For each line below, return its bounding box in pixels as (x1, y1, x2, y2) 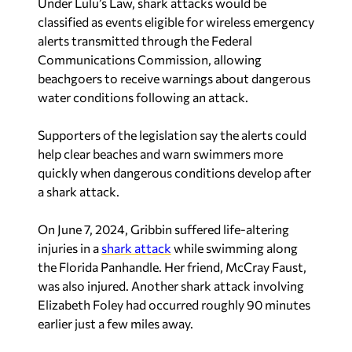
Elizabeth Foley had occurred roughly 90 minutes (38, 296, 310, 312)
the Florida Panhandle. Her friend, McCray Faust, (38, 258, 306, 274)
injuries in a (38, 240, 101, 255)
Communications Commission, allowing (38, 51, 262, 67)
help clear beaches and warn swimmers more (38, 145, 283, 161)
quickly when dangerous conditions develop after (38, 164, 311, 180)
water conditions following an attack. (38, 89, 248, 104)
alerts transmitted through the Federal (38, 32, 252, 48)
